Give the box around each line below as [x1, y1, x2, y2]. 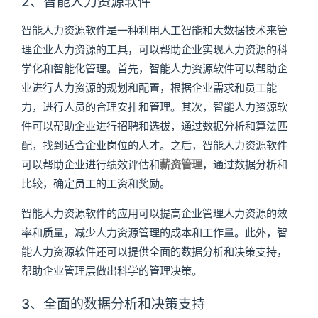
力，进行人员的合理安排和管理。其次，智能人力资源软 [21, 100, 287, 114]
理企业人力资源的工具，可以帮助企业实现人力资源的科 [21, 43, 287, 57]
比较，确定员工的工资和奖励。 [21, 177, 170, 191]
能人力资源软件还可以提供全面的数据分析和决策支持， [21, 245, 287, 259]
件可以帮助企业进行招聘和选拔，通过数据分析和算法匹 [21, 119, 287, 133]
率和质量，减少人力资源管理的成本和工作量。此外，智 [21, 226, 287, 240]
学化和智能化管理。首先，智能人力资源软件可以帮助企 [21, 62, 287, 76]
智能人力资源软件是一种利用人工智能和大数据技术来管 [21, 23, 287, 38]
